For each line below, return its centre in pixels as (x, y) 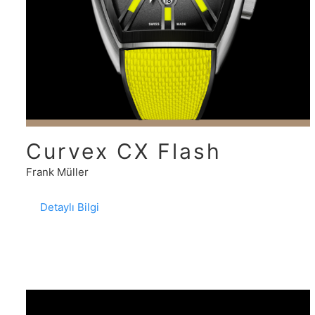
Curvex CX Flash (124, 151)
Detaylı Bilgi (70, 207)
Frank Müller (58, 172)
